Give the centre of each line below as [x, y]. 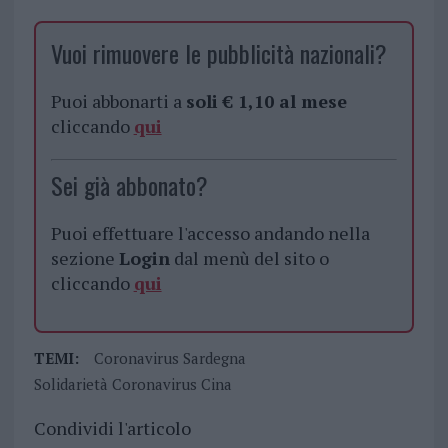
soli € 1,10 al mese [266, 101]
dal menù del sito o [249, 258]
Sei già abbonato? [129, 185]
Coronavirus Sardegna [169, 358]
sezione [84, 258]
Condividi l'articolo [112, 428]
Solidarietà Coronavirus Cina [132, 384]
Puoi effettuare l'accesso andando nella [210, 233]
